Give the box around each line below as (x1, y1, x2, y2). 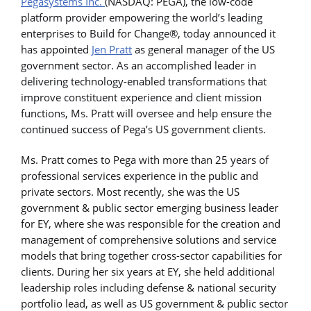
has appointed (21, 42, 92, 57)
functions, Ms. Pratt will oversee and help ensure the (21, 106, 271, 121)
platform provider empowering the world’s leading (21, 10, 262, 25)
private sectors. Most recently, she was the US (21, 184, 239, 199)
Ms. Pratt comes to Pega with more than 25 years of (21, 152, 269, 167)
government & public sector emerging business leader (21, 200, 278, 215)
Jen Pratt (92, 42, 132, 57)
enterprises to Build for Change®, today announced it (21, 26, 276, 41)
